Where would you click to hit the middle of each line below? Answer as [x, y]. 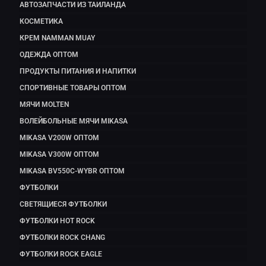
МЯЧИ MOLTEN [44, 105]
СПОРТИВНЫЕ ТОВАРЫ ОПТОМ [73, 88]
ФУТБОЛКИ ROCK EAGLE [61, 254]
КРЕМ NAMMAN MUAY [57, 38]
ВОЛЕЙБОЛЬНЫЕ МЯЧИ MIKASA [74, 121]
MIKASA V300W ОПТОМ [59, 155]
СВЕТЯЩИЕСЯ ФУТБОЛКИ [63, 205]
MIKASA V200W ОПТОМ [59, 138]
